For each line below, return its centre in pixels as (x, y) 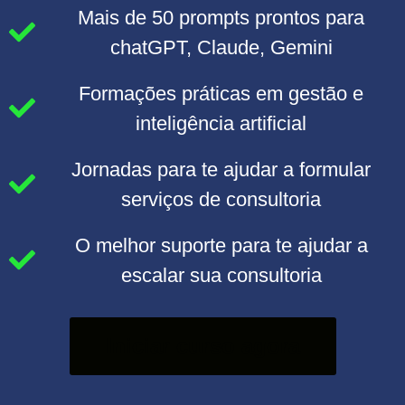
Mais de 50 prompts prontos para (221, 17)
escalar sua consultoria (221, 275)
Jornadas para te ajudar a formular (221, 169)
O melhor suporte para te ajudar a (221, 245)
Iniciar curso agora (202, 345)
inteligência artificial (221, 123)
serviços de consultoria (221, 199)
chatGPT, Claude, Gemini (221, 47)
